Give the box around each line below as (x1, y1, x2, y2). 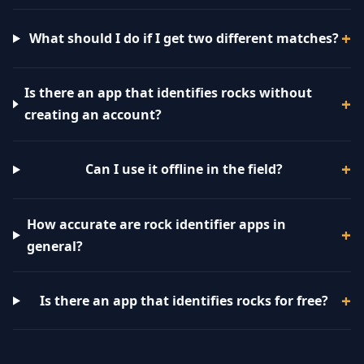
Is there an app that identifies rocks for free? (39, 291, 328, 310)
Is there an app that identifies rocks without (24, 84, 313, 102)
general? (26, 236, 83, 255)
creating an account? (24, 106, 162, 124)
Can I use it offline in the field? (84, 160, 283, 179)
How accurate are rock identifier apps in (26, 214, 286, 233)
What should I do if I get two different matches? (28, 29, 339, 48)
